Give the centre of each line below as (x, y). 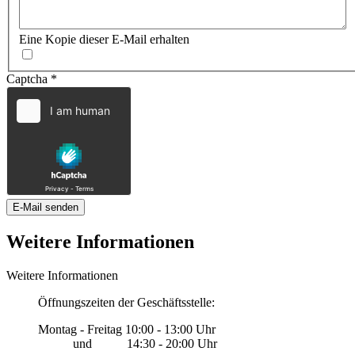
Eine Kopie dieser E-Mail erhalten (104, 40)
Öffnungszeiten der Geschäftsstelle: (126, 302)
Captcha (27, 79)
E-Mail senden (46, 208)
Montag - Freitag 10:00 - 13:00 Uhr (127, 329)
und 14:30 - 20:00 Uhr (128, 344)
